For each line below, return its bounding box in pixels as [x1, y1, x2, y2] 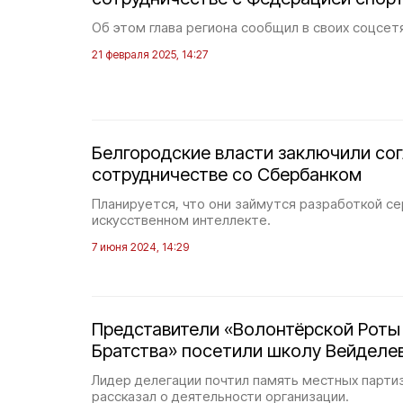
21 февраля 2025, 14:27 [92, 48, 208, 61]
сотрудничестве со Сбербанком [92, 164, 362, 185]
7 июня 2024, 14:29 [92, 240, 189, 254]
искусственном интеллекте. [92, 211, 271, 228]
